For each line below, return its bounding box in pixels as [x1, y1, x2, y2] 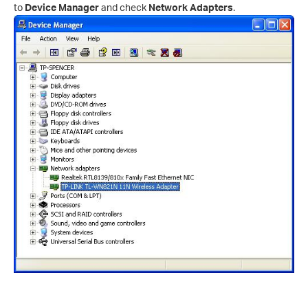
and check [99, 1, 148, 14]
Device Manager [25, 1, 99, 14]
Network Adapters [148, 1, 233, 14]
